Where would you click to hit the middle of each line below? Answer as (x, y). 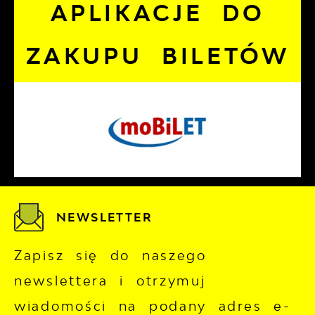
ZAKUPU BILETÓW (157, 56)
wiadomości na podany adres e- (153, 306)
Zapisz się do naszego (110, 255)
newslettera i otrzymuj (110, 280)
